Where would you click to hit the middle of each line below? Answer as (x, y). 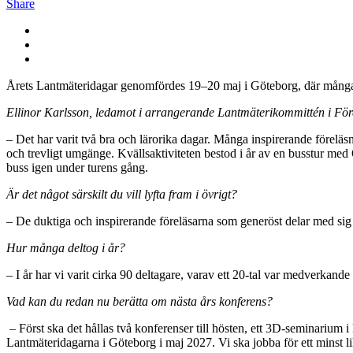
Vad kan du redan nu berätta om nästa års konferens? (139, 301)
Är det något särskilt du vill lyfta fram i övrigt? (122, 194)
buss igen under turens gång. (77, 167)
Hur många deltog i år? (66, 247)
